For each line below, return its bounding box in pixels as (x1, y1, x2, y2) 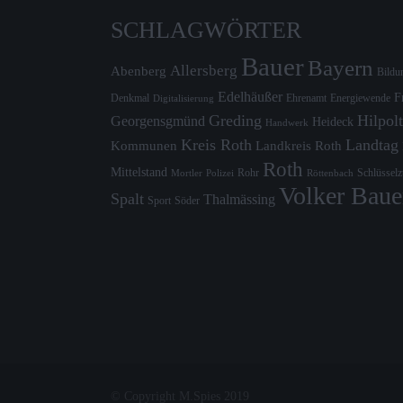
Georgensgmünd (111, 113, 205, 130)
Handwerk (265, 118, 309, 129)
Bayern (308, 55, 373, 81)
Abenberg (111, 64, 166, 79)
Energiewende (330, 93, 390, 105)
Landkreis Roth (255, 138, 342, 154)
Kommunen (111, 138, 177, 154)
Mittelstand (111, 166, 167, 180)
